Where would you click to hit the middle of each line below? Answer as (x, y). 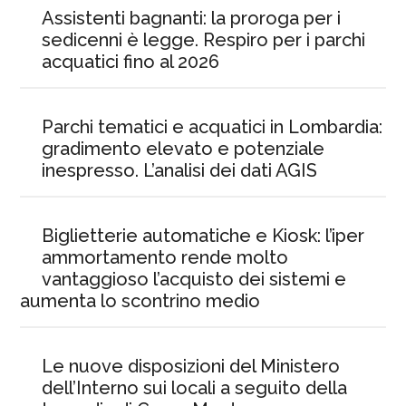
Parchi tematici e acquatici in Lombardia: (213, 127)
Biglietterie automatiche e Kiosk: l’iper (203, 236)
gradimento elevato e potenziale (184, 149)
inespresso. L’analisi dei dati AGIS (180, 170)
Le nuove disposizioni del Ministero (191, 366)
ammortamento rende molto (165, 257)
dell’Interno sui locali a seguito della (195, 388)
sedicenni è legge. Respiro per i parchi (204, 40)
